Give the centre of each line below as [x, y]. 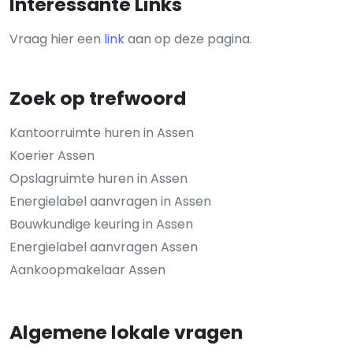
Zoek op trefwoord [98, 98]
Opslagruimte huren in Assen [98, 179]
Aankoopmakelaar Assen [87, 270]
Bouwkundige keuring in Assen [101, 225]
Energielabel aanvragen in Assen [110, 202]
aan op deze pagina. [188, 39]
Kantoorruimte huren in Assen [102, 133]
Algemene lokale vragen [126, 333]
